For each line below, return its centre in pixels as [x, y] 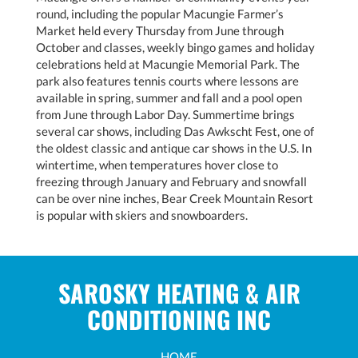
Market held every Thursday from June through [160, 30]
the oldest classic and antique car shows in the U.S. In [174, 147]
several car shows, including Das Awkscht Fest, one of [175, 131]
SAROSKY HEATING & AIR [179, 292]
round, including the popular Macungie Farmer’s [160, 13]
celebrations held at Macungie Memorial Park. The [168, 64]
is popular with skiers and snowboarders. [142, 215]
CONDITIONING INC [179, 319]
